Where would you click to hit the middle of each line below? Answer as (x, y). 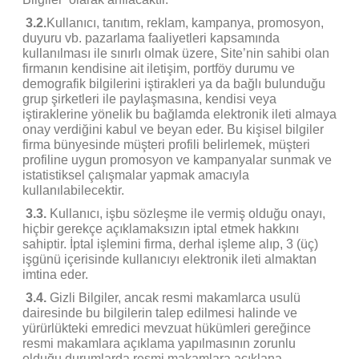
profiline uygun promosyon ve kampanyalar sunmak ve (177, 159)
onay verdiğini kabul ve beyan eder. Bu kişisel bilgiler (173, 129)
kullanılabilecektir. (73, 190)
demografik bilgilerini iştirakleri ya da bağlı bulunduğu (174, 83)
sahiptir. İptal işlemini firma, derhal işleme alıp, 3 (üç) (170, 244)
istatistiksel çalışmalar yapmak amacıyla (136, 175)
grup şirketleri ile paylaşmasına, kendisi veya (149, 99)
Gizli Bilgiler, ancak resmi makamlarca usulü (175, 297)
